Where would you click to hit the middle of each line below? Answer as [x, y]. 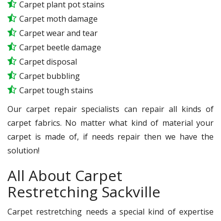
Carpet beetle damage [60, 48]
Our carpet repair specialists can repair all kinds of [110, 109]
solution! [23, 151]
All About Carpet [65, 176]
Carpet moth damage [58, 19]
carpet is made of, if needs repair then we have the [110, 137]
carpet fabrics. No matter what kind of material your [110, 123]
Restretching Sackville [84, 192]
